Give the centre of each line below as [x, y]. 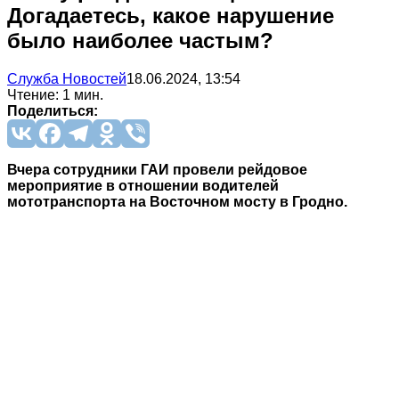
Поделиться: [53, 110]
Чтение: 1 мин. [55, 94]
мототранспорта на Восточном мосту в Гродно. [177, 201]
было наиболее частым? [140, 40]
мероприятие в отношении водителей [143, 185]
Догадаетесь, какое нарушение [171, 15]
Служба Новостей [67, 78]
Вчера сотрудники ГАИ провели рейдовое [157, 169]
